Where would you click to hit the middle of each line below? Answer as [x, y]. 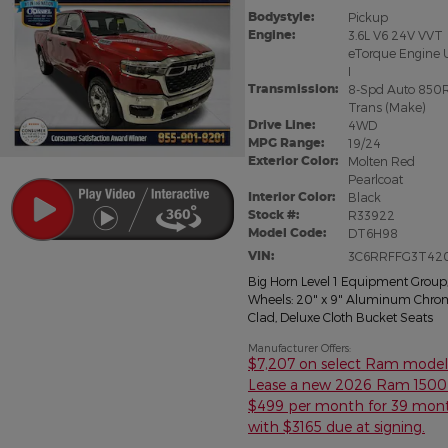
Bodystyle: [281, 17]
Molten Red [381, 161]
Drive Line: [281, 125]
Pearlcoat [375, 179]
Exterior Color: [293, 161]
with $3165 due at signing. [336, 427]
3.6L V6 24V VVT [395, 35]
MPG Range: [286, 143]
